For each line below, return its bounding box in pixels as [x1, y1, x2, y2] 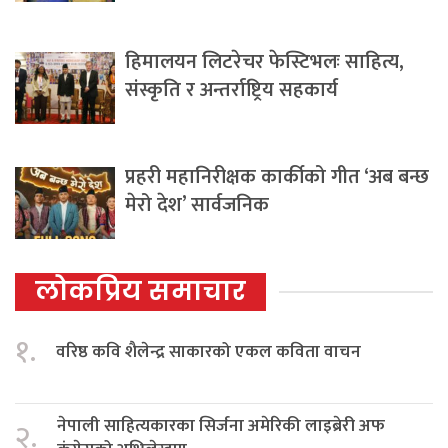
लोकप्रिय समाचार [35, 273, 246, 310]
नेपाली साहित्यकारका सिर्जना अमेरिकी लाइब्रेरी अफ [57, 411, 385, 441]
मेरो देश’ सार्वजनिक [125, 188, 269, 223]
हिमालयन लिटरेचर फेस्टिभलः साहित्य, [125, 45, 404, 80]
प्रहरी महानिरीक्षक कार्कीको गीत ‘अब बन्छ [125, 160, 429, 195]
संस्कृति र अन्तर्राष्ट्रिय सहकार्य [125, 73, 338, 108]
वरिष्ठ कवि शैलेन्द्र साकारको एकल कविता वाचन [56, 337, 361, 367]
